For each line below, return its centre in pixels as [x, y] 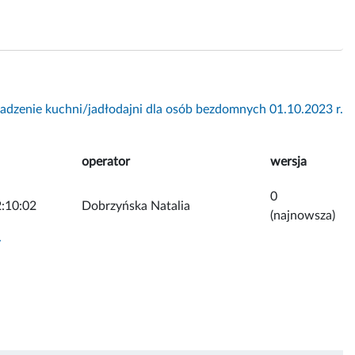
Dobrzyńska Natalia [136, 206]
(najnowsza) [303, 215]
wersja [288, 161]
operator [106, 161]
